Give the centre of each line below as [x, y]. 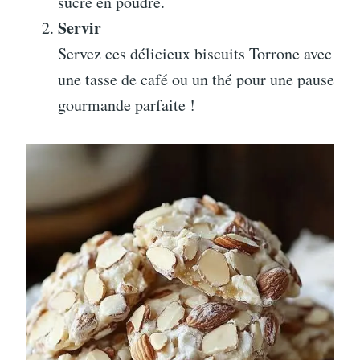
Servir [80, 27]
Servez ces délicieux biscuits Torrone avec [195, 53]
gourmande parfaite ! [127, 104]
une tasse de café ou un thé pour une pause [196, 79]
